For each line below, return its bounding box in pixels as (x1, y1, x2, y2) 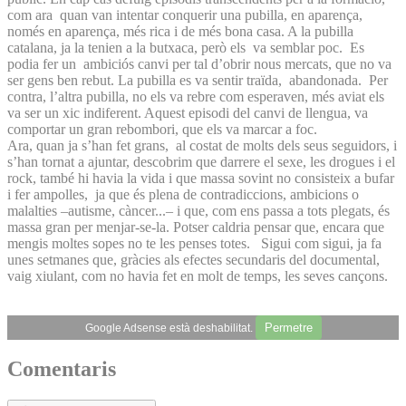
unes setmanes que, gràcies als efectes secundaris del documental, (7, 251, 380, 267)
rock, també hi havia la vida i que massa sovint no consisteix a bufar (7, 169, 394, 186)
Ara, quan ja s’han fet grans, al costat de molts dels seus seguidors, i (7, 137, 397, 153)
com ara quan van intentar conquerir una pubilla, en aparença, (7, 6, 362, 23)
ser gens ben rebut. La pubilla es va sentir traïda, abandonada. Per (7, 72, 388, 88)
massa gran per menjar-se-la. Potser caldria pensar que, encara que (7, 218, 384, 235)
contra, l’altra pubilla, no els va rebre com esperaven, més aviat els (7, 88, 384, 104)
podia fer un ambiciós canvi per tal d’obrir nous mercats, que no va (7, 55, 391, 72)
